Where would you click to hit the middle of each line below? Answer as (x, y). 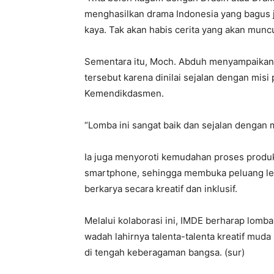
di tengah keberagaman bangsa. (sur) (165, 253)
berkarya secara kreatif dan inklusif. (161, 189)
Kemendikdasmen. (124, 94)
